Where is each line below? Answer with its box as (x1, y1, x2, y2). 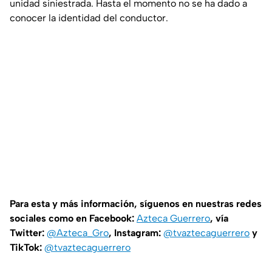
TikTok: (10, 242, 44, 254)
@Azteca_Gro (47, 227, 109, 239)
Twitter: (10, 227, 47, 239)
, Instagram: (109, 227, 163, 239)
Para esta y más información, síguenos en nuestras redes (10, 198, 262, 210)
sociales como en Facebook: (10, 212, 137, 225)
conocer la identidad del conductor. (10, 12, 168, 24)
